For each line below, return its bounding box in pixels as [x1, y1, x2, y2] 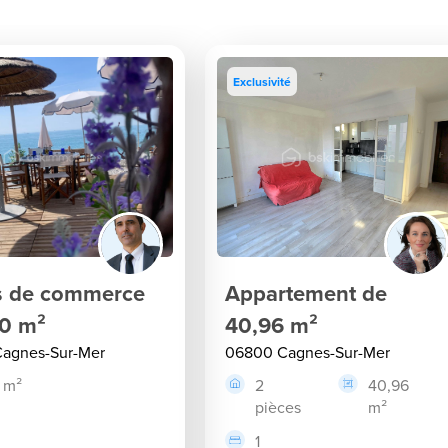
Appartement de [225, 277, 388, 309]
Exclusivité [233, 73, 292, 90]
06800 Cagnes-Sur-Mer [225, 341, 391, 363]
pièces [255, 396, 302, 418]
